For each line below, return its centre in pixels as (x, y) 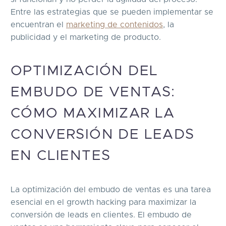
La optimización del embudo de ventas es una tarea (111, 189)
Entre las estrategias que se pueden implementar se (112, 12)
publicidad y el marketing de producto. (86, 37)
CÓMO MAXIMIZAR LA (93, 114)
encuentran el (38, 24)
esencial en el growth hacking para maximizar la (103, 202)
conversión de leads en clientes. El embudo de (101, 215)
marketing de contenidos (115, 24)
